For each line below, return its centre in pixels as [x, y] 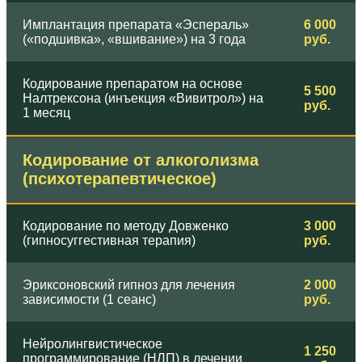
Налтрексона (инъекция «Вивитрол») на [143, 98]
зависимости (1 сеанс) [89, 299]
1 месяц [46, 112]
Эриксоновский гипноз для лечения [129, 284]
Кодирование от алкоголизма [141, 160]
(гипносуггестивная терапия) [109, 240]
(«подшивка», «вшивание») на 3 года [134, 39]
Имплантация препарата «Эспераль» [136, 24]
